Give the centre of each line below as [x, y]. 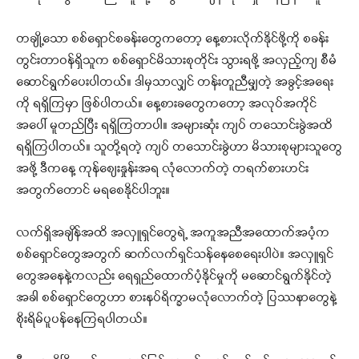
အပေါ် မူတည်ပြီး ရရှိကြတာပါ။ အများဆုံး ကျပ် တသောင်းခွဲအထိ [174, 126]
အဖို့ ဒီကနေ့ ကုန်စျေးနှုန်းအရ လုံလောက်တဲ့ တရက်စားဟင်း [162, 169]
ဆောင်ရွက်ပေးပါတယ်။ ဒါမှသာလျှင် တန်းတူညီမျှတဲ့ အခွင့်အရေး [175, 83]
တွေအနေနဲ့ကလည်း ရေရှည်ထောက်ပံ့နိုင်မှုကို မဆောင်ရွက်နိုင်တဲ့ [174, 277]
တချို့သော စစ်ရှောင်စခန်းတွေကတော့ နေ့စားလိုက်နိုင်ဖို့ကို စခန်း [172, 40]
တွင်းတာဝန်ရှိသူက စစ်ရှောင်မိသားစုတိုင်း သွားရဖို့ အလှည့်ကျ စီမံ [176, 61]
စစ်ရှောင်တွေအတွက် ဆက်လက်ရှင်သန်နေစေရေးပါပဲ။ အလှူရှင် [175, 255]
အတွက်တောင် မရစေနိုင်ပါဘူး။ [93, 191]
